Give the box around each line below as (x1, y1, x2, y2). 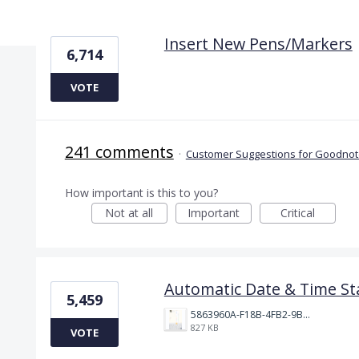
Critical (280, 204, 315, 220)
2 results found (34, 11, 127, 30)
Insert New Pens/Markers (163, 32, 353, 54)
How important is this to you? (64, 184, 218, 200)
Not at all (105, 204, 154, 220)
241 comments (64, 140, 174, 163)
